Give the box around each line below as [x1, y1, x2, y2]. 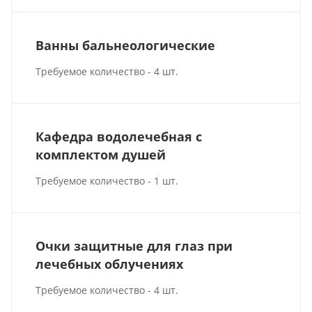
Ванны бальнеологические [36, 37, 216, 54]
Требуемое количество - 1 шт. [36, 174, 179, 188]
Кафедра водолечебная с [36, 128, 203, 146]
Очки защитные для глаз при [36, 237, 233, 255]
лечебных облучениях [36, 256, 184, 273]
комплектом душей [36, 146, 166, 164]
